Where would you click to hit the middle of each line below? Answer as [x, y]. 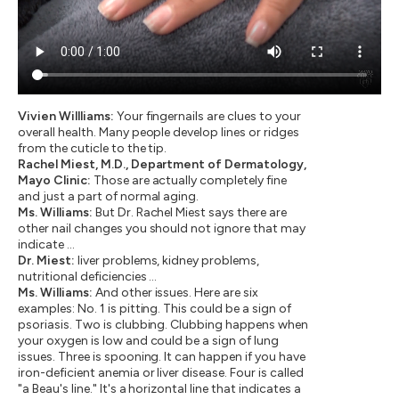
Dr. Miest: [46, 260]
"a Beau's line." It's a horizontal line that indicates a [159, 388]
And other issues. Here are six [175, 292]
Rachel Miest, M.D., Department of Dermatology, [163, 164]
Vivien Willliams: [66, 116]
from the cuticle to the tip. [93, 148]
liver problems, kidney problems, [167, 260]
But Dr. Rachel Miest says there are [189, 212]
